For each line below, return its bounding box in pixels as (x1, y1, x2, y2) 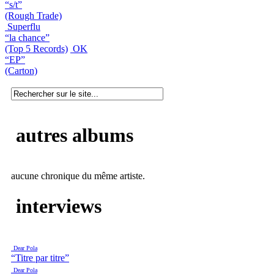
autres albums (11, 124, 133, 146)
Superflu (7, 21, 40, 32)
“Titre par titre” (11, 253, 69, 264)
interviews (11, 194, 102, 217)
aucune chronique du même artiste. (11, 171, 145, 182)
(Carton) (5, 65, 37, 76)
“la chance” (5, 32, 50, 43)
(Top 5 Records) (5, 43, 68, 54)
